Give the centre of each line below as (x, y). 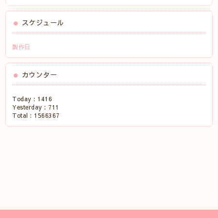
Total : (23, 115)
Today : (25, 99)
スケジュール (43, 22)
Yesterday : (30, 107)
